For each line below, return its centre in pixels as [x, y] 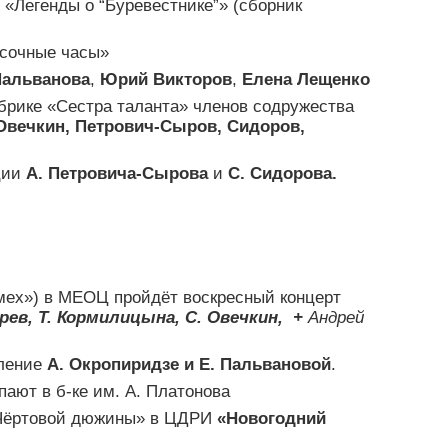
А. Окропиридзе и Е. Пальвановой [189, 365]
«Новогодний [271, 419]
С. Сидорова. [280, 174]
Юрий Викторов [166, 80]
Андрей [336, 318]
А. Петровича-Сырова [117, 174]
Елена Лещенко [306, 80]
